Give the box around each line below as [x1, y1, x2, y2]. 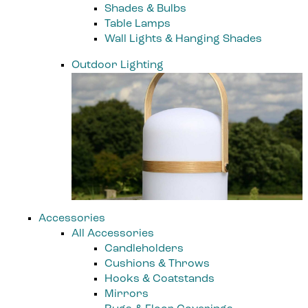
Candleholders [104, 243, 184, 254]
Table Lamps [104, 18, 170, 30]
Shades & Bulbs [104, 3, 186, 14]
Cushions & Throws [104, 258, 210, 269]
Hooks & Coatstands [104, 273, 214, 285]
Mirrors [104, 288, 148, 300]
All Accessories [71, 228, 154, 239]
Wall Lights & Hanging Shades [104, 33, 262, 45]
